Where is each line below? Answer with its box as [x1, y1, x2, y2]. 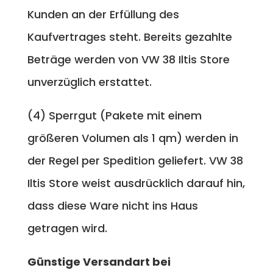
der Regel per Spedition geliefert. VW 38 [27, 152, 243, 168]
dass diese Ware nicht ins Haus [27, 197, 198, 213]
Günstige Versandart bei [27, 253, 171, 269]
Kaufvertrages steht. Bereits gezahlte [27, 29, 232, 44]
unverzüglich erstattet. [27, 74, 152, 90]
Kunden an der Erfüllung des [27, 6, 179, 22]
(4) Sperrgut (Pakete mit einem [27, 107, 202, 123]
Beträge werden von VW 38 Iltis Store [27, 51, 230, 67]
